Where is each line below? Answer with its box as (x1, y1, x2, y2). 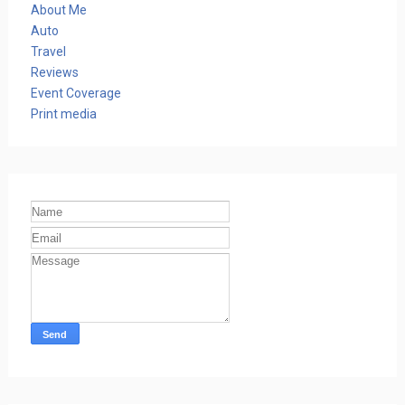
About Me (30, 2, 87, 17)
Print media (30, 106, 97, 121)
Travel (30, 43, 66, 59)
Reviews (30, 64, 79, 80)
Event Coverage (30, 85, 121, 100)
